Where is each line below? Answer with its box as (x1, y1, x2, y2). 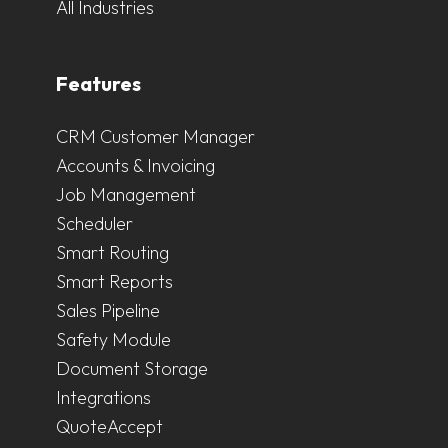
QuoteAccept (56, 414, 163, 438)
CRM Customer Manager (56, 124, 255, 148)
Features (56, 70, 141, 96)
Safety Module (56, 327, 171, 351)
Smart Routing (56, 240, 169, 264)
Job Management (56, 182, 196, 206)
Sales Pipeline (56, 298, 160, 322)
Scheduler (56, 211, 133, 235)
